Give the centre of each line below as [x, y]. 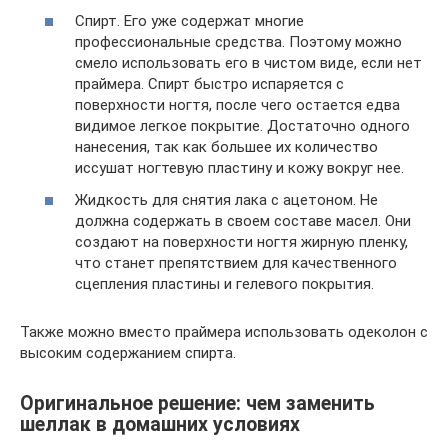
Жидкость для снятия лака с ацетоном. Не [226, 199]
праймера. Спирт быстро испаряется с [209, 84]
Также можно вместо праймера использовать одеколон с [224, 331]
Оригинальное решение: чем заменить [197, 403]
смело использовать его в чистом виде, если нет [248, 63]
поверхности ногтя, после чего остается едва [237, 105]
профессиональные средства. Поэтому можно [238, 42]
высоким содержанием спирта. [128, 352]
